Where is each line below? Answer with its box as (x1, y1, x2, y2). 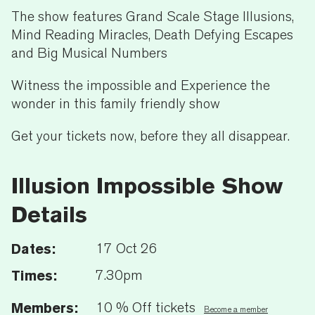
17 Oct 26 (96, 240, 157, 257)
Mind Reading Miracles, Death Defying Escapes (11, 26, 293, 43)
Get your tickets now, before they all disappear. (11, 127, 293, 144)
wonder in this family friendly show (11, 95, 224, 112)
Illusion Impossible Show (11, 172, 283, 198)
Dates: (11, 240, 56, 257)
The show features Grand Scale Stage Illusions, (11, 8, 294, 25)
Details (11, 200, 87, 227)
